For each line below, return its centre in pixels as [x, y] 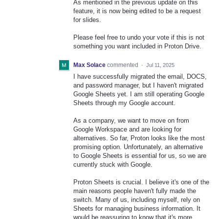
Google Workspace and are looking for [127, 129]
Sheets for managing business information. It [137, 208]
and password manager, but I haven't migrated [138, 85]
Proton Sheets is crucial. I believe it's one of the [141, 182]
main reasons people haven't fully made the [135, 191]
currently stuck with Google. [113, 164]
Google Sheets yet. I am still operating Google [139, 94]
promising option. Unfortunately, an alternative [138, 147]
